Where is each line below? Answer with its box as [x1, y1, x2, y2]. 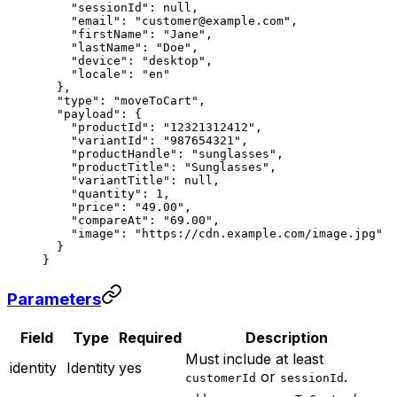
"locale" [43, 67, 128, 82]
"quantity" [43, 187, 142, 201]
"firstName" [43, 27, 149, 42]
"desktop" [142, 54, 206, 68]
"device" [43, 54, 128, 68]
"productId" [43, 121, 149, 135]
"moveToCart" [113, 94, 198, 108]
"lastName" [43, 41, 142, 55]
